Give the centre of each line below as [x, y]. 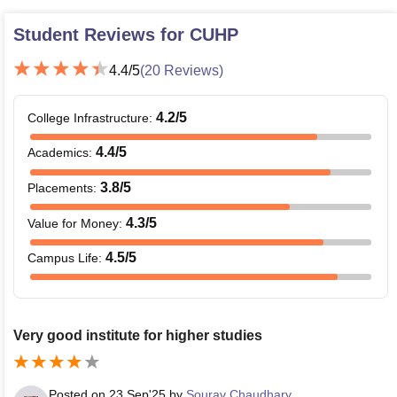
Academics [58, 153]
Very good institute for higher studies [138, 335]
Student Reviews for [101, 34]
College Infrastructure [88, 117]
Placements [60, 187]
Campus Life [63, 258]
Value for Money [73, 223]
